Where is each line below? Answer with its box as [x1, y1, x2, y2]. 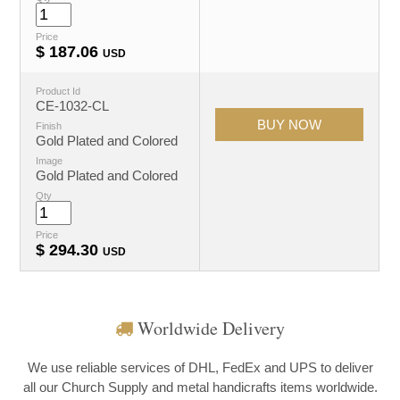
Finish [36, 120, 62, 131]
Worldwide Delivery [133, 315, 285, 340]
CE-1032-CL [36, 97, 110, 113]
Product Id [36, 85, 81, 96]
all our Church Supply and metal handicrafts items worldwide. [22, 379, 378, 395]
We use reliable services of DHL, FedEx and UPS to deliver [27, 359, 373, 375]
